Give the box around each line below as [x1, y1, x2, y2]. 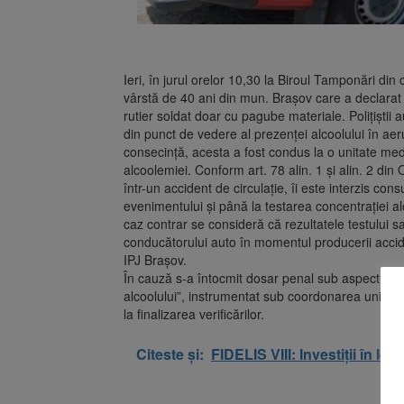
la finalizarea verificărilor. [124, 305, 264, 324]
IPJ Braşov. [124, 251, 187, 270]
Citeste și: [136, 344, 204, 365]
